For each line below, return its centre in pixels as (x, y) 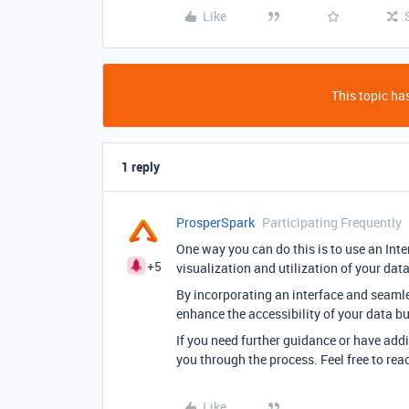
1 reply (141, 167)
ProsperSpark (215, 222)
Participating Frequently (332, 222)
